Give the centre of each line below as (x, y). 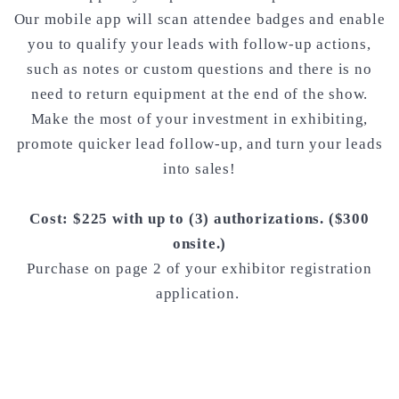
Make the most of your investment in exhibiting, (199, 119)
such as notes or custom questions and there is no (199, 69)
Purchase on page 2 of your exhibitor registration (199, 269)
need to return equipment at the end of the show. (199, 94)
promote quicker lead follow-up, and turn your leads (199, 144)
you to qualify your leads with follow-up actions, (199, 45)
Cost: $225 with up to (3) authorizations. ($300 (199, 219)
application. (199, 294)
